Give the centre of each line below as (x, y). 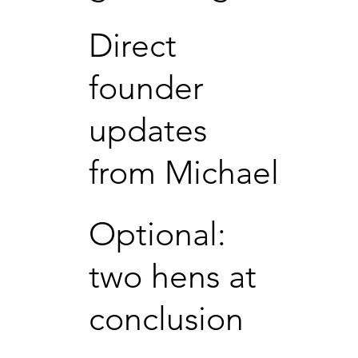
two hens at (173, 276)
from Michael (184, 172)
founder (146, 87)
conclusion (166, 318)
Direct (133, 45)
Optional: (157, 233)
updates (148, 129)
